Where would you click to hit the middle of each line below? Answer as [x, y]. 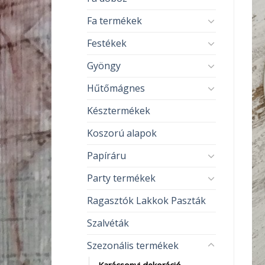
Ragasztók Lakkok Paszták [146, 200]
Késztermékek [119, 110]
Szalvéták [108, 223]
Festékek [107, 43]
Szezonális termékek [133, 245]
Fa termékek [114, 20]
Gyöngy [104, 65]
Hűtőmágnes [116, 88]
